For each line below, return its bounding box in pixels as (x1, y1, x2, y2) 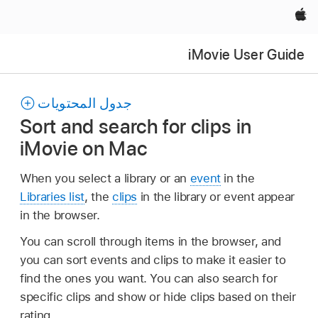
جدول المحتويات (38, 95, 133, 112)
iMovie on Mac (20, 136, 148, 160)
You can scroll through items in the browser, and (20, 234, 281, 249)
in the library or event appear (137, 189, 295, 204)
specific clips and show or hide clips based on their (20, 290, 296, 305)
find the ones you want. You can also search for (20, 271, 278, 286)
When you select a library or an (20, 170, 190, 185)
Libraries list (20, 189, 85, 204)
